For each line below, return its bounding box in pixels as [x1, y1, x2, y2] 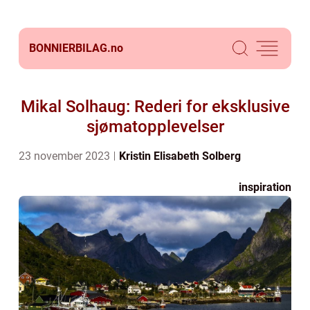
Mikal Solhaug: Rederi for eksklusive [20, 97, 290, 116]
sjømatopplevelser [86, 117, 224, 136]
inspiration [239, 181, 291, 194]
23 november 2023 [19, 149, 113, 163]
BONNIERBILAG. [29, 42, 111, 55]
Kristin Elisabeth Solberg [119, 149, 241, 163]
